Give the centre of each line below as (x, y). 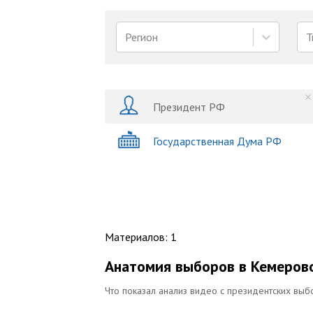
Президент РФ (189, 107)
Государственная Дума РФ (217, 141)
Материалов (135, 237)
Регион (141, 37)
